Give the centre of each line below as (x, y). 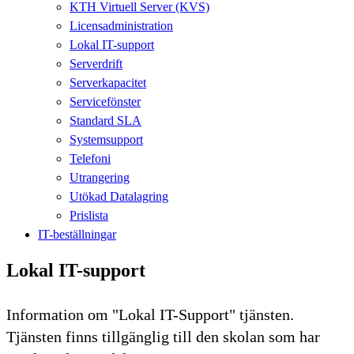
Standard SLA (105, 120)
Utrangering (100, 177)
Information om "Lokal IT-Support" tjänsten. (150, 314)
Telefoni (90, 158)
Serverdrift (96, 63)
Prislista (89, 215)
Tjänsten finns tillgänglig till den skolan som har (163, 336)
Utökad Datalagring (119, 196)
